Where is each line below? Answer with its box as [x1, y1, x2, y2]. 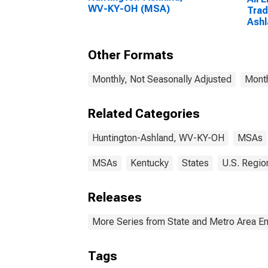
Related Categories [88, 106, 200, 121]
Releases [88, 190, 142, 205]
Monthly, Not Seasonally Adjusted [92, 74, 232, 85]
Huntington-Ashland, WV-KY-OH [92, 132, 224, 144]
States [182, 157, 209, 169]
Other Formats [88, 48, 173, 62]
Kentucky [130, 157, 169, 169]
